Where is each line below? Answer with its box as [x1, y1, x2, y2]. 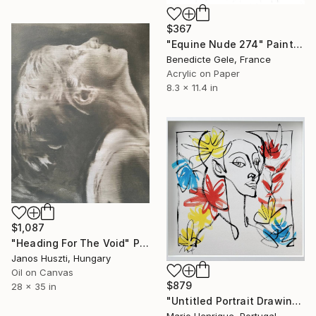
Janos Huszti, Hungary [11, 252, 111, 264]
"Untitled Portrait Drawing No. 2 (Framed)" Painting [292, 295, 302, 308]
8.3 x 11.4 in [166, 82, 218, 94]
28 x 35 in [11, 280, 56, 292]
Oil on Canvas [11, 266, 73, 278]
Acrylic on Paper [166, 68, 240, 80]
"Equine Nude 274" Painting [293, 38, 303, 51]
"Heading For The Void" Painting [139, 236, 149, 249]
